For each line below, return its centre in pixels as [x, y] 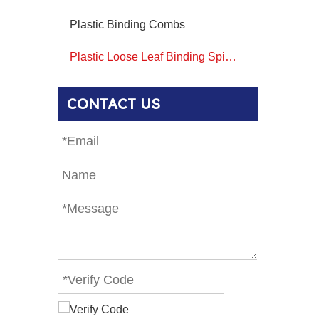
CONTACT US [114, 104]
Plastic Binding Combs [127, 25]
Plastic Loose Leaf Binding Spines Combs [231, 57]
